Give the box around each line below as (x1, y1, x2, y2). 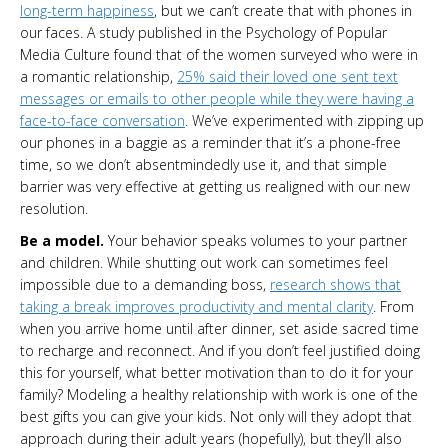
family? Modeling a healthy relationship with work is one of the (20, 384, 418, 404)
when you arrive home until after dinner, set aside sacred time (20, 318, 419, 338)
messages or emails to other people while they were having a (20, 88, 414, 108)
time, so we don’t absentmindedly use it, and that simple (20, 154, 387, 174)
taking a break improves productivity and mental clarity (20, 296, 373, 316)
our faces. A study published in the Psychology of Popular (20, 22, 387, 42)
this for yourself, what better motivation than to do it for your (20, 362, 413, 382)
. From (373, 296, 414, 316)
